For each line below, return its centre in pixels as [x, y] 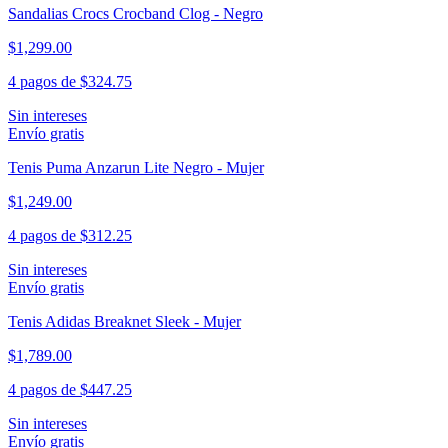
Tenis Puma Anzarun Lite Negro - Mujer [136, 168]
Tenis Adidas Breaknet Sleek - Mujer [124, 322]
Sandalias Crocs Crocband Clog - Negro [135, 14]
